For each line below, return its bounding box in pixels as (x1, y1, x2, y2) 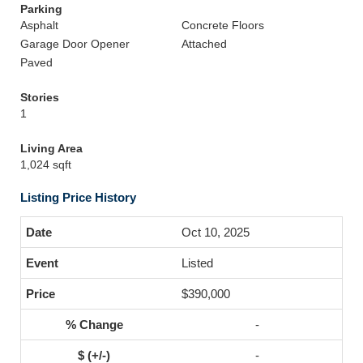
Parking (20, 2, 62, 15)
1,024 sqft (20, 158, 71, 171)
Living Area (20, 142, 83, 155)
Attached (181, 37, 227, 50)
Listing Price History (20, 190, 136, 204)
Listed (181, 256, 213, 270)
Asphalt (20, 19, 58, 32)
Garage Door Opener (20, 37, 130, 50)
